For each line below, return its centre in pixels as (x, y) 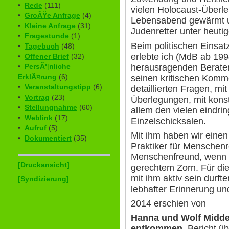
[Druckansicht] (44, 165)
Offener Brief (47, 56)
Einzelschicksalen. (168, 121)
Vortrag (37, 97)
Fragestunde (47, 36)
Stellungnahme (51, 108)
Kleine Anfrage (50, 26)
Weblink (39, 118)
